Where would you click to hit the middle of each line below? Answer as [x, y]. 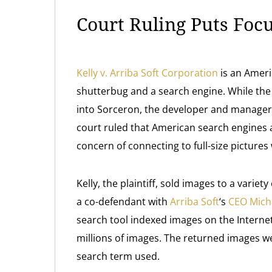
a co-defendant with [123, 202]
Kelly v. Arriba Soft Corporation [147, 73]
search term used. [118, 256]
